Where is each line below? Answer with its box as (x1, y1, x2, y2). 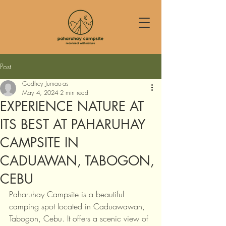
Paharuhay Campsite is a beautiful (9, 189, 127, 200)
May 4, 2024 (22, 88, 58, 97)
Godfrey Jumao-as (22, 79, 69, 88)
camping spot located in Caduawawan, (9, 201, 147, 212)
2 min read (60, 88, 88, 97)
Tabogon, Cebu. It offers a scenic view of (9, 213, 151, 224)
